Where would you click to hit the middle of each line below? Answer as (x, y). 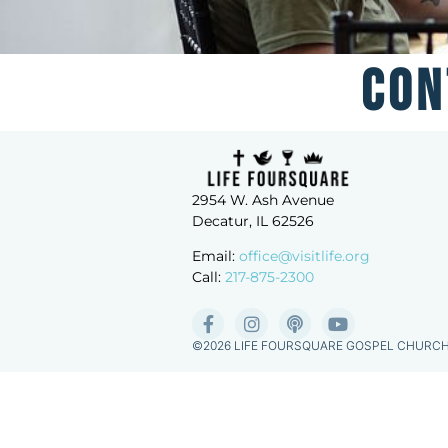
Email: (215, 256)
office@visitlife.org (304, 256)
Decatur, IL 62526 (253, 220)
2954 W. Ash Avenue (263, 199)
